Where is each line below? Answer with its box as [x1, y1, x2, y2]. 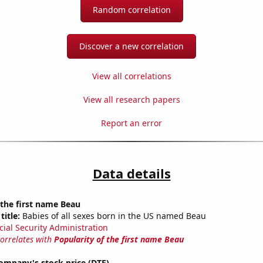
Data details [92, 164, 171, 183]
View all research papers [83, 94, 180, 106]
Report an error [101, 117, 162, 129]
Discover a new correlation [79, 41, 184, 52]
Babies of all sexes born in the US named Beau [19, 210, 206, 222]
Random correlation [92, 4, 171, 16]
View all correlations [92, 70, 171, 82]
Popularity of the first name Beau [53, 234, 184, 245]
